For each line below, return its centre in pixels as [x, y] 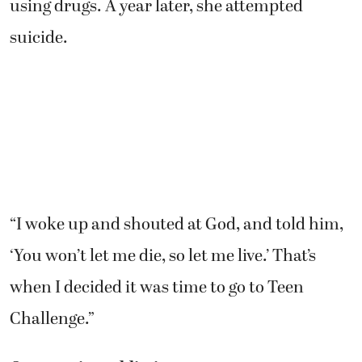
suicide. [39, 38]
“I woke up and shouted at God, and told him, [177, 224]
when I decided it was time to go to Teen [157, 287]
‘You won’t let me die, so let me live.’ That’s [163, 256]
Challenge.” [52, 319]
